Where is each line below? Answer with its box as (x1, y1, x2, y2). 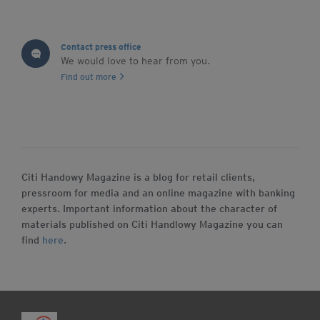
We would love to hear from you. (61, 55, 210, 66)
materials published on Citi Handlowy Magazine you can (21, 219, 283, 230)
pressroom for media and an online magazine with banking (21, 187, 295, 199)
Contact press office (61, 41, 141, 52)
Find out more (61, 71, 116, 82)
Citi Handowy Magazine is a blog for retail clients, (21, 171, 255, 183)
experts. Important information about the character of (21, 203, 277, 214)
